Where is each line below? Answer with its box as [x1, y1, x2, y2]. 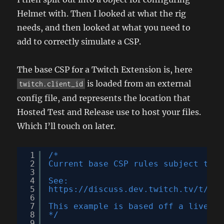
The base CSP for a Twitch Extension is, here [17, 64, 193, 74]
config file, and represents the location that [17, 92, 191, 103]
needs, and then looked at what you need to [17, 22, 191, 32]
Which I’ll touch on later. [17, 120, 116, 131]
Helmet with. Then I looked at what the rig [17, 8, 186, 18]
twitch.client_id [19, 79, 83, 88]
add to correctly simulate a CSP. [17, 36, 141, 46]
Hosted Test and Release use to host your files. [17, 106, 201, 117]
